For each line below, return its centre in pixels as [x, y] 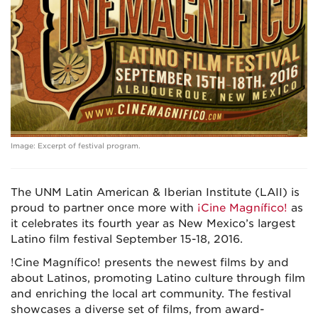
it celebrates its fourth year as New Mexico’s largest [153, 223]
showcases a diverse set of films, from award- [137, 309]
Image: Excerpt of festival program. [76, 145]
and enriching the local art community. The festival [151, 294]
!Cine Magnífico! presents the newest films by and [150, 262]
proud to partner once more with [104, 208]
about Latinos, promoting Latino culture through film [158, 278]
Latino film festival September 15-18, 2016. [127, 239]
